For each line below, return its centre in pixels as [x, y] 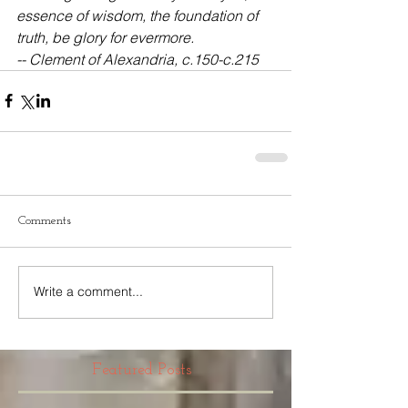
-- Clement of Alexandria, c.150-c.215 [138, 59]
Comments [45, 220]
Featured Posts [142, 370]
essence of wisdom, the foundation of [139, 15]
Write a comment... [88, 292]
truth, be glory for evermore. [105, 37]
